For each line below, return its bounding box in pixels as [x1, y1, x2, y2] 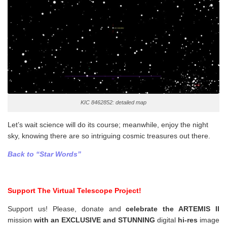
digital [155, 216, 178, 224]
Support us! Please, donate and [8, 205, 126, 213]
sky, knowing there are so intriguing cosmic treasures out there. [8, 131, 210, 140]
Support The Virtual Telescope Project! [8, 186, 141, 195]
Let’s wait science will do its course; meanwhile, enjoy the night [8, 120, 208, 129]
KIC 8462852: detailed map [81, 99, 146, 105]
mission [8, 216, 34, 224]
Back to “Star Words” [8, 149, 81, 158]
